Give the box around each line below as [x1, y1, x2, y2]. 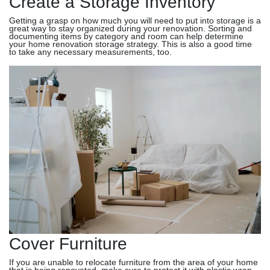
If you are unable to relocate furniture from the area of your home [9, 258, 258, 267]
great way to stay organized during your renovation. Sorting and [9, 24, 252, 33]
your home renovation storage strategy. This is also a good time [9, 40, 252, 49]
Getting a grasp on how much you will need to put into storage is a [9, 16, 261, 25]
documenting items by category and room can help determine [9, 32, 243, 41]
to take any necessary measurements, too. [9, 48, 172, 57]
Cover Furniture [9, 234, 127, 253]
